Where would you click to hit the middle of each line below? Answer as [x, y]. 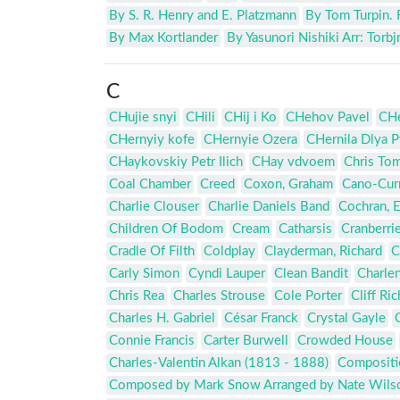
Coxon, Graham [288, 185]
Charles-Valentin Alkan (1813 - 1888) [219, 363]
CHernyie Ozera [250, 140]
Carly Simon [144, 274]
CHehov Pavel [328, 118]
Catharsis [305, 229]
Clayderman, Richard [323, 252]
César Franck [261, 319]
